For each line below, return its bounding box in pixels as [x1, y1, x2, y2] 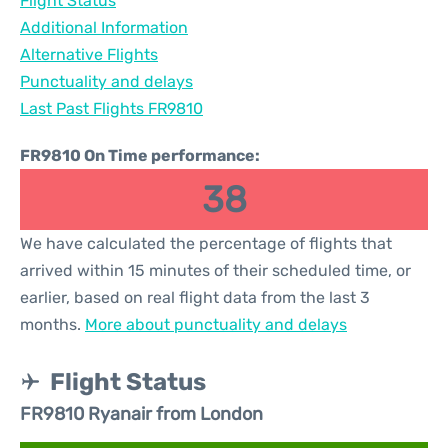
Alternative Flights [20, 45, 158, 64]
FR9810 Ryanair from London [20, 403, 263, 425]
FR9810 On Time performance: [20, 146, 260, 165]
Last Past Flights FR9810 [20, 99, 203, 118]
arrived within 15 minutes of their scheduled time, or [20, 261, 411, 280]
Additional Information [20, 18, 188, 37]
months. [20, 315, 85, 334]
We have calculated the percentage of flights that [20, 234, 392, 253]
